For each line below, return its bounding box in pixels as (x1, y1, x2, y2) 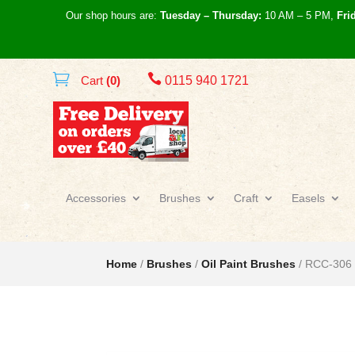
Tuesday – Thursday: (160, 10, 261, 21)
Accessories (66, 191, 126, 204)
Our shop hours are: (66, 10, 160, 21)
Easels (292, 191, 325, 204)
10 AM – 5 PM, (261, 10, 337, 21)
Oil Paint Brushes (201, 257, 296, 270)
